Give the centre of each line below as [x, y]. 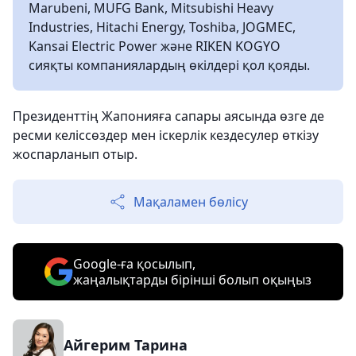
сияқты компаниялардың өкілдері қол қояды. [169, 65]
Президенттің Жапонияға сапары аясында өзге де [168, 116]
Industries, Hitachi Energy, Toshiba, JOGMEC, [162, 27]
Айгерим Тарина [126, 345]
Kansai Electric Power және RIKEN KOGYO [155, 46]
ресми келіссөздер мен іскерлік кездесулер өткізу [166, 135]
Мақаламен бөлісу [191, 202]
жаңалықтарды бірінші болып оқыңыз [192, 280]
